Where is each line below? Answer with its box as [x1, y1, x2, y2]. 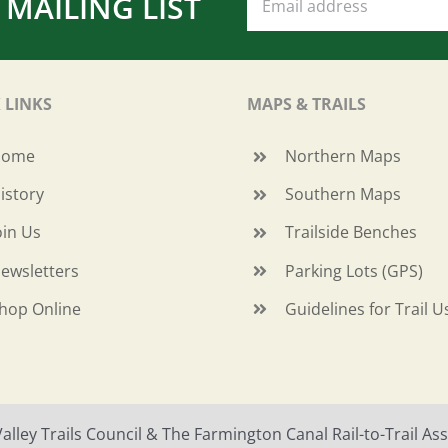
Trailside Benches [285, 221, 418, 244]
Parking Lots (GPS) [285, 259, 424, 282]
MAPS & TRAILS [246, 93, 366, 115]
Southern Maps [285, 183, 402, 206]
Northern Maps [285, 145, 402, 167]
